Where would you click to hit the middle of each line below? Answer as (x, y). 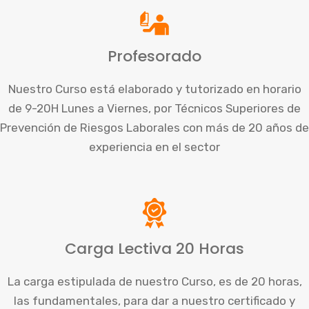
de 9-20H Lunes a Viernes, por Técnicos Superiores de (154, 108)
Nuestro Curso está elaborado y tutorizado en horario (154, 89)
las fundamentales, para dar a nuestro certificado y (154, 301)
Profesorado (154, 56)
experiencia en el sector (154, 147)
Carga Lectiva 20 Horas (154, 249)
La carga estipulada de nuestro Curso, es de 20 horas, (154, 281)
